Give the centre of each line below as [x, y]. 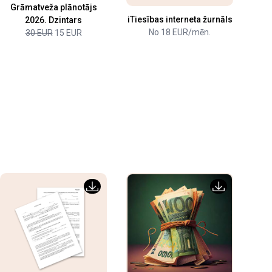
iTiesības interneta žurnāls [180, 19]
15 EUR [67, 32]
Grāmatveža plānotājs [53, 7]
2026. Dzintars [53, 20]
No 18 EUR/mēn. [180, 32]
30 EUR [39, 32]
